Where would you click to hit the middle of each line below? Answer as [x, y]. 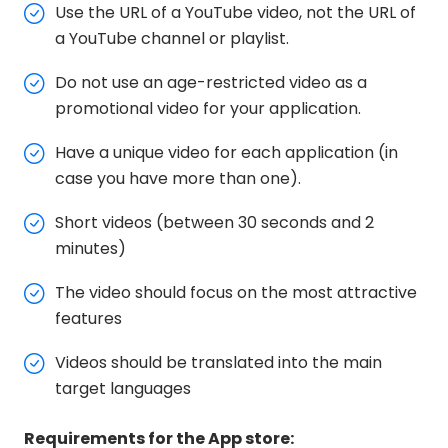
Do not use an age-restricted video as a [211, 82]
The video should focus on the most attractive [236, 292]
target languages [123, 388]
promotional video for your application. [208, 108]
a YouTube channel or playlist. [172, 38]
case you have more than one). [178, 178]
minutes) [90, 248]
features [88, 318]
